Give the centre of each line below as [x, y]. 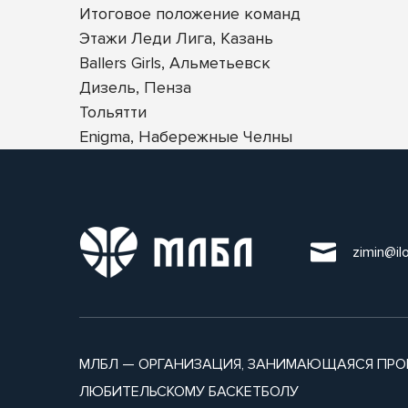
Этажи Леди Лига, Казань [176, 38]
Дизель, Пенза [135, 87]
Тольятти [113, 112]
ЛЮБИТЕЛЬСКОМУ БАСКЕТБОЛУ [189, 392]
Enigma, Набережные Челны [186, 137]
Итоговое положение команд [190, 14]
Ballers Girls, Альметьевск [175, 63]
